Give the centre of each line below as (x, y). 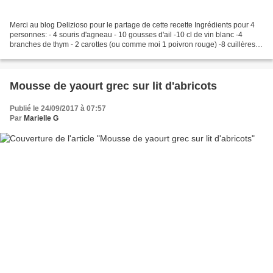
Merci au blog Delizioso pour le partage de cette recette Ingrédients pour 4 (132, 25)
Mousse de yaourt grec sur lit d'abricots (113, 86)
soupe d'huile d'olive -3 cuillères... (66, 55)
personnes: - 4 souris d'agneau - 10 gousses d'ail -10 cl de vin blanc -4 (126, 35)
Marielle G (41, 119)
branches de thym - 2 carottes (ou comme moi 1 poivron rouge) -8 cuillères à (136, 45)
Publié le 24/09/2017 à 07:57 (58, 109)
